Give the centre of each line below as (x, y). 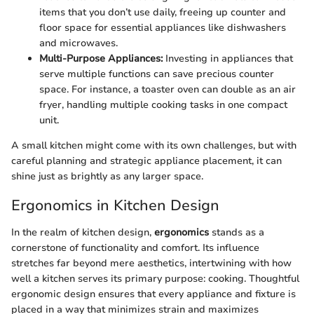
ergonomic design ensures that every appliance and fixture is (153, 294)
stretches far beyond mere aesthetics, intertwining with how (151, 263)
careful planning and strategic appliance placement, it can (146, 161)
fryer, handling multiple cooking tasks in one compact (163, 105)
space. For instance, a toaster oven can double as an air (168, 89)
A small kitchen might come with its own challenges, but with (154, 145)
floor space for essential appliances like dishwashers (163, 28)
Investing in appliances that (228, 59)
